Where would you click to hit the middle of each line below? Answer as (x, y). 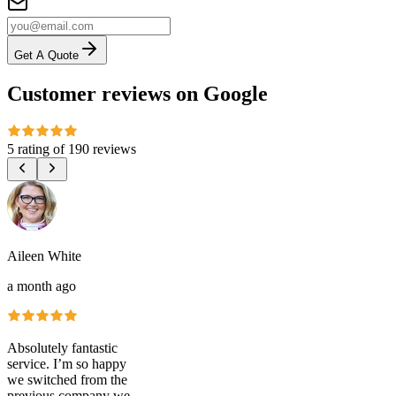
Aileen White (44, 255)
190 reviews (102, 148)
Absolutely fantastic (62, 347)
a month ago (42, 286)
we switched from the (67, 379)
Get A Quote (46, 56)
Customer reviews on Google (137, 94)
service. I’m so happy (67, 363)
